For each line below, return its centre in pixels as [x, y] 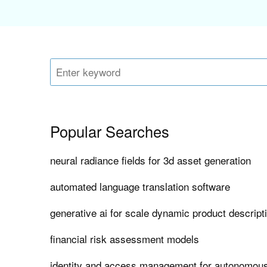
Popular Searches [110, 131]
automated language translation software [140, 187]
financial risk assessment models [125, 239]
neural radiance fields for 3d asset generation [151, 160]
